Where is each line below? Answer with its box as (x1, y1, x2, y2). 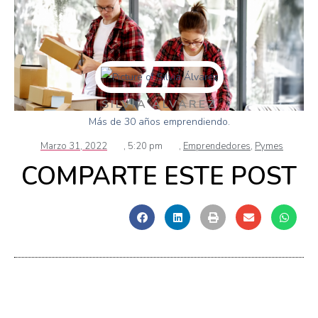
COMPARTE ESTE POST (21, 160, 297, 194)
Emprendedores (183, 140, 251, 153)
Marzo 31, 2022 (40, 140, 107, 153)
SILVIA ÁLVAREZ (102, 96, 216, 112)
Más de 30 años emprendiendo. (88, 114, 230, 128)
